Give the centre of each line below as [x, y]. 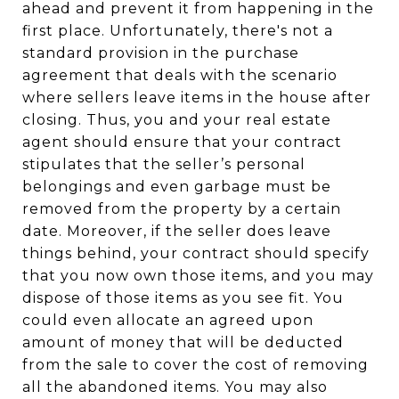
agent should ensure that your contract [182, 142]
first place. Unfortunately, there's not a [178, 31]
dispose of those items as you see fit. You [183, 298]
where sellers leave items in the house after [197, 98]
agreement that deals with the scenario [180, 75]
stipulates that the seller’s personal [164, 164]
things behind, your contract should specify [196, 253]
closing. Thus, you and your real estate [177, 120]
